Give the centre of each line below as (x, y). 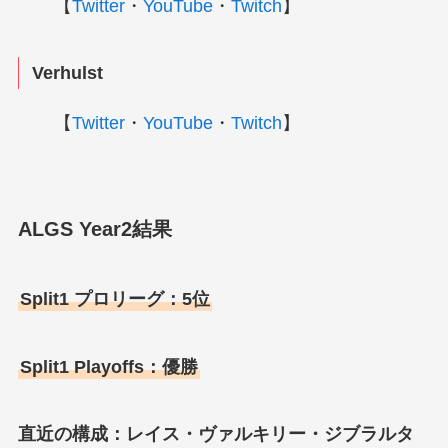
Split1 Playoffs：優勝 (108, 366)
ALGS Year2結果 (94, 229)
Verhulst (68, 73)
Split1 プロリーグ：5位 (114, 298)
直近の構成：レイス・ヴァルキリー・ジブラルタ (215, 434)
